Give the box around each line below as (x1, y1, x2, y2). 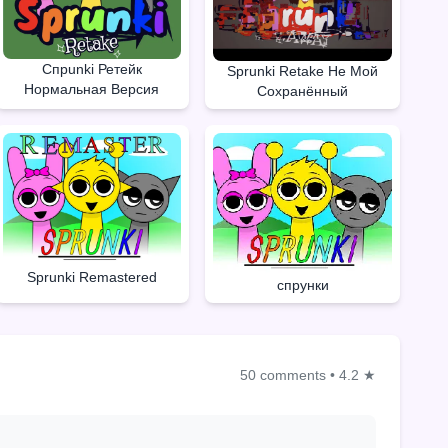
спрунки (276, 276, 329, 293)
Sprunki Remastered (26, 269, 157, 286)
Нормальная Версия (24, 80, 160, 97)
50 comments (240, 366, 326, 383)
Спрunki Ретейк (41, 60, 142, 77)
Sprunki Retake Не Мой (227, 63, 379, 80)
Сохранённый (257, 83, 349, 100)
